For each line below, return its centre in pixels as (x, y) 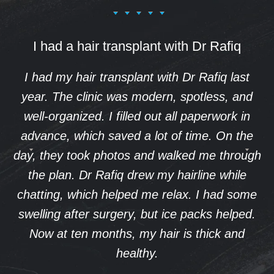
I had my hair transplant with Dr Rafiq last (137, 77)
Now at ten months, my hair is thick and (137, 233)
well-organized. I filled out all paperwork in (137, 116)
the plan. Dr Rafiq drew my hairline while (137, 175)
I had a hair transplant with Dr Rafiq (137, 46)
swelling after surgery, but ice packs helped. (137, 214)
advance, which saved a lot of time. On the (137, 135)
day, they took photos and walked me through (137, 155)
